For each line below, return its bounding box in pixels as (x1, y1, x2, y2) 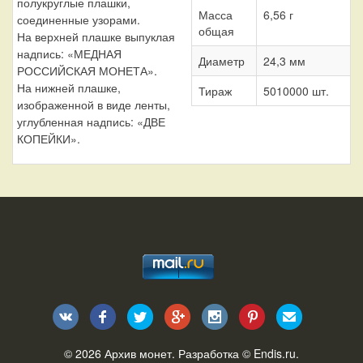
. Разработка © (172, 344, 254, 361)
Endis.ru (254, 344, 296, 361)
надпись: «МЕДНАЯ (17, 45, 122, 62)
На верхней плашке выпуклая (17, 28, 175, 45)
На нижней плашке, (17, 79, 121, 96)
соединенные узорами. (17, 11, 140, 28)
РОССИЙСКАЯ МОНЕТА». (17, 62, 157, 79)
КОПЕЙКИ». (17, 130, 80, 147)
